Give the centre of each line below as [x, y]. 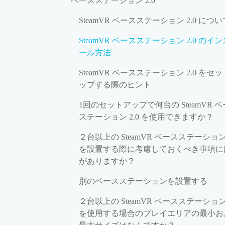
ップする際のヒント [115, 84]
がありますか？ [107, 161]
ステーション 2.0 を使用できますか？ [146, 117]
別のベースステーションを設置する [143, 181]
